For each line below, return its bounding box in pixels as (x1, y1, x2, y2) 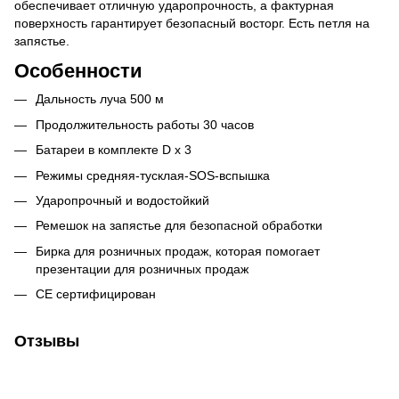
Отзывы (14, 332, 79, 351)
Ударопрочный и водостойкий (36, 192, 209, 208)
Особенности (14, 60, 142, 83)
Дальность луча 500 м (36, 92, 164, 107)
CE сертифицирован (36, 287, 156, 302)
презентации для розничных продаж (36, 261, 248, 276)
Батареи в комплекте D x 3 (36, 142, 191, 158)
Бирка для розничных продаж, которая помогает (36, 243, 320, 258)
